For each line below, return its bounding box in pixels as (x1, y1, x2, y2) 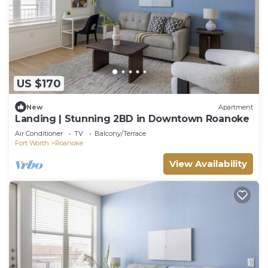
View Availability (169, 158, 247, 170)
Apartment (218, 102, 253, 111)
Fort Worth (15, 139, 49, 148)
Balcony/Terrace (95, 129, 146, 138)
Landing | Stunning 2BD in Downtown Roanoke (15, 113, 249, 125)
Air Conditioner (15, 129, 63, 138)
